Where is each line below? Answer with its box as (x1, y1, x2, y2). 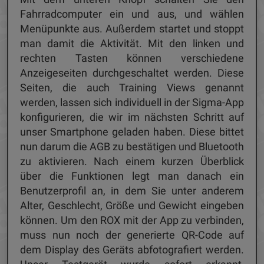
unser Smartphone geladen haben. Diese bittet (20, 126, 244, 138)
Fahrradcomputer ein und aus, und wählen (20, 8, 244, 21)
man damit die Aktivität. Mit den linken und (20, 37, 244, 50)
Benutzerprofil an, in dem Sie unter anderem (20, 184, 244, 197)
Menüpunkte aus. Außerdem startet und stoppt (20, 22, 244, 35)
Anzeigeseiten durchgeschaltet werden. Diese (20, 67, 244, 80)
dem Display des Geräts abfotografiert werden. (20, 243, 244, 256)
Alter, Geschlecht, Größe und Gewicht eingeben (20, 199, 244, 212)
